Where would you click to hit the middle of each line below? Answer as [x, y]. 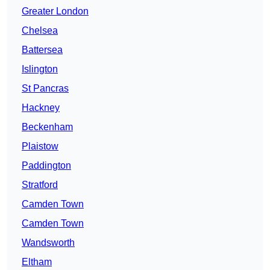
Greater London [55, 11]
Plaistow [40, 146]
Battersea [42, 50]
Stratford [40, 185]
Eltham [37, 262]
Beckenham [47, 127]
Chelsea [40, 31]
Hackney [41, 108]
